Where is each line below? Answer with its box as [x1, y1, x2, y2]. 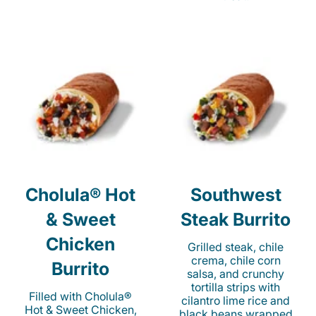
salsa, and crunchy [187, 267, 284, 281]
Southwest [190, 184, 281, 206]
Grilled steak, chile [188, 240, 284, 255]
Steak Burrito [181, 209, 291, 231]
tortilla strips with [191, 280, 280, 295]
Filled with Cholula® [29, 289, 132, 304]
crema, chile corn [190, 253, 281, 268]
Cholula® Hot [25, 184, 135, 206]
